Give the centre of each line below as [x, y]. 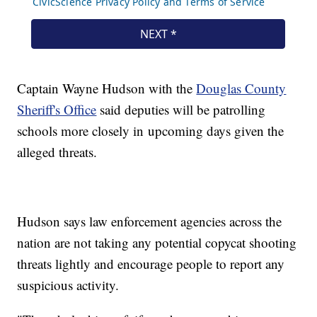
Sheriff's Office [57, 110]
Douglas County [241, 88]
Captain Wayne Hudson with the [107, 88]
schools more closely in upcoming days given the [151, 131]
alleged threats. [59, 152]
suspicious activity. [70, 285]
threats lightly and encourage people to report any [151, 264]
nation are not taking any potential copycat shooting [157, 243]
